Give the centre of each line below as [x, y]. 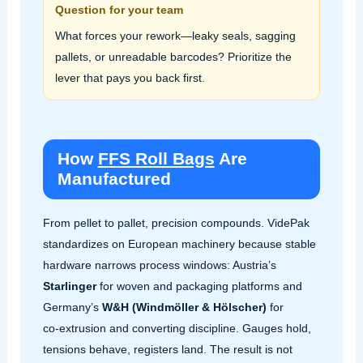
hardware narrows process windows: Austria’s [159, 265]
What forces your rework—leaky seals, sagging [175, 35]
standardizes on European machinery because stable [179, 244]
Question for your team [119, 9]
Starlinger [69, 286]
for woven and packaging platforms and [199, 286]
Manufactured [114, 179]
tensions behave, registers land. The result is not [167, 350]
